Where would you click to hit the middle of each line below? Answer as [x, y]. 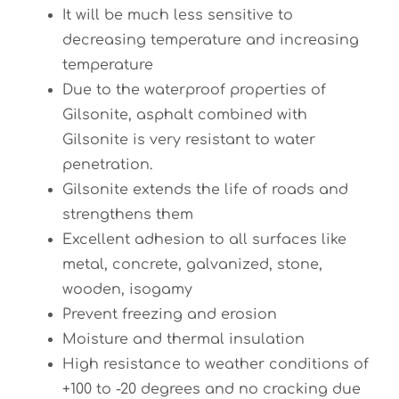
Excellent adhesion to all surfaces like [204, 240]
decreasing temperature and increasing [211, 40]
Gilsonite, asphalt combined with [185, 115]
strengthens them [128, 215]
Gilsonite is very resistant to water [189, 140]
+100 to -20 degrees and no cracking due [212, 389]
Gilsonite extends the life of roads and [205, 190]
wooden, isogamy [127, 289]
